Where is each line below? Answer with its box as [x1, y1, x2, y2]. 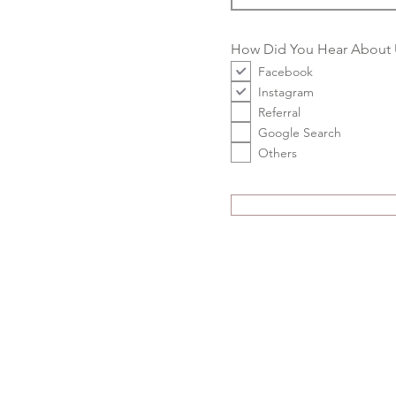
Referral [258, 103, 301, 120]
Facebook [258, 63, 313, 80]
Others [258, 144, 297, 161]
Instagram [258, 83, 314, 100]
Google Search [258, 124, 341, 141]
